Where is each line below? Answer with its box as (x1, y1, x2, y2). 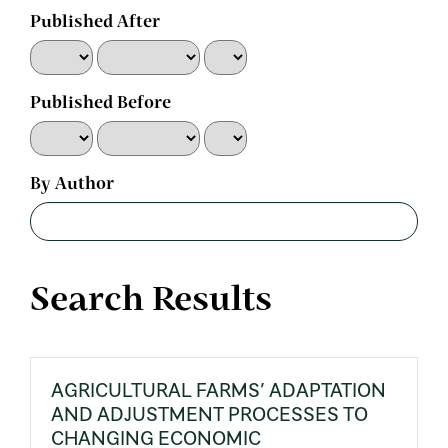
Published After (30, 15, 160, 31)
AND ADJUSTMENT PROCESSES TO (51, 403, 368, 425)
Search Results (30, 285, 272, 317)
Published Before (30, 96, 171, 112)
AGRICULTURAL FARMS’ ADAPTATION (51, 379, 386, 401)
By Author (30, 177, 114, 193)
